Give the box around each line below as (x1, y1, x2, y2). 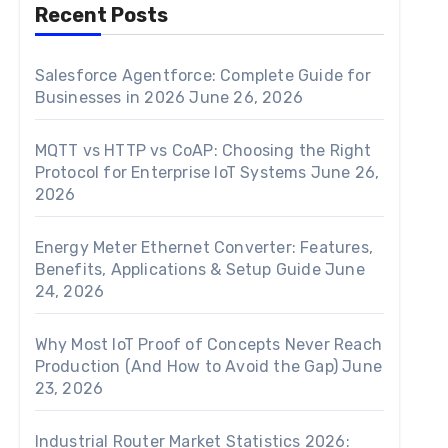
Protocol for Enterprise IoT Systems (34, 163, 307, 183)
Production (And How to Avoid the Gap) (34, 357, 339, 377)
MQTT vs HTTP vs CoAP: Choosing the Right (34, 141, 372, 161)
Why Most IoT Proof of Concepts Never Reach (34, 335, 383, 355)
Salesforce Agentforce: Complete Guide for (34, 66, 371, 86)
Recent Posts (34, 3, 168, 28)
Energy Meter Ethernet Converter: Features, (34, 238, 374, 258)
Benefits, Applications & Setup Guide (34, 260, 321, 280)
